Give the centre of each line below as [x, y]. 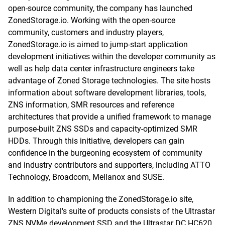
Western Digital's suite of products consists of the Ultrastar [111, 211]
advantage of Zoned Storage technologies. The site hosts [109, 81]
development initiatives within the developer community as [112, 57]
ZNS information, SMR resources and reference [91, 105]
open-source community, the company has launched [100, 8]
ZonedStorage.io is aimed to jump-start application [98, 44]
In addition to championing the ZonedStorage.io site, [101, 199]
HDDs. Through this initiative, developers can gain [96, 141]
